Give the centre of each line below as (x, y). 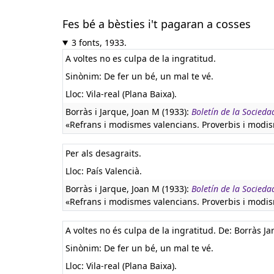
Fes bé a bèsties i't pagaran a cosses (157, 24)
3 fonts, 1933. (99, 43)
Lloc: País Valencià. (104, 171)
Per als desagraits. (103, 153)
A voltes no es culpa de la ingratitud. (141, 58)
